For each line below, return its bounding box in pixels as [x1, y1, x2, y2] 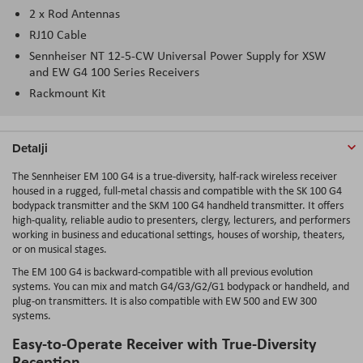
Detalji [12, 139, 48, 157]
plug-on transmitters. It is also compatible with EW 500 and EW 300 [12, 293, 317, 308]
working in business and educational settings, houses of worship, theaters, [12, 226, 345, 241]
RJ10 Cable [29, 25, 87, 43]
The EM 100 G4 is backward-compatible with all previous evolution [12, 263, 313, 279]
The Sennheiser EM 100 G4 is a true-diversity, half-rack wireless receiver [12, 168, 337, 183]
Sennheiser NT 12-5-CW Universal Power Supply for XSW [29, 46, 326, 64]
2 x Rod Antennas [29, 4, 120, 22]
